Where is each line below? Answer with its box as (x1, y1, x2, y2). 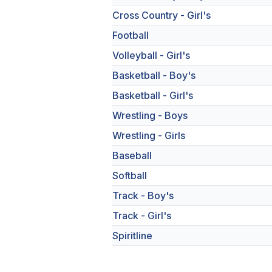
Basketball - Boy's (112, 69, 195, 81)
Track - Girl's (112, 209, 171, 222)
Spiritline (112, 229, 152, 242)
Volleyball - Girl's (112, 49, 190, 61)
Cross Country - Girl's (112, 9, 211, 21)
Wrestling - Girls (112, 129, 185, 141)
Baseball (112, 149, 152, 161)
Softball (112, 169, 147, 182)
